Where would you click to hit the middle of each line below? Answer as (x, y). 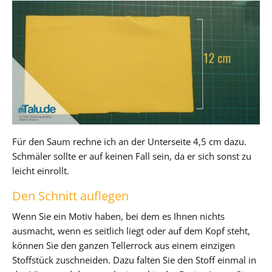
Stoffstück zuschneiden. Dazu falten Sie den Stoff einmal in (134, 260)
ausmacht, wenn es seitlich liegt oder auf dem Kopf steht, (131, 230)
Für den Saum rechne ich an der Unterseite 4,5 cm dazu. (129, 141)
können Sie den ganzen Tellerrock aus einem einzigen (124, 245)
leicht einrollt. (41, 170)
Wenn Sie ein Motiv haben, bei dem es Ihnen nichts (118, 216)
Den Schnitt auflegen (70, 195)
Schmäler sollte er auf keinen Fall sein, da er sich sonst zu (132, 156)
